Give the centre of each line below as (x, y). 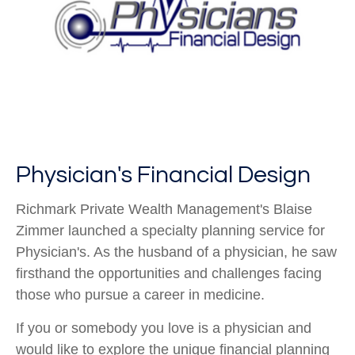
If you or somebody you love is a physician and (164, 328)
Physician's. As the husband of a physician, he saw (176, 252)
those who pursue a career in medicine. (142, 295)
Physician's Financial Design (163, 175)
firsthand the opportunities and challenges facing (169, 274)
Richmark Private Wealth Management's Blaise (164, 210)
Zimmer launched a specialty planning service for (170, 231)
